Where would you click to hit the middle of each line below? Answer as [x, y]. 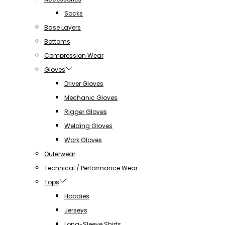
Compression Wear [74, 56]
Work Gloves [83, 140]
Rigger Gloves [86, 112]
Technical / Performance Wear [91, 168]
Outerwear [60, 154]
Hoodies [77, 196]
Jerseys [76, 210]
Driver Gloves [84, 84]
